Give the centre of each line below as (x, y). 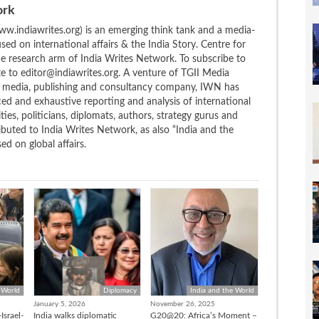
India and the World (223, 290)
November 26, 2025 (183, 304)
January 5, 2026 (59, 304)
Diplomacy (120, 290)
